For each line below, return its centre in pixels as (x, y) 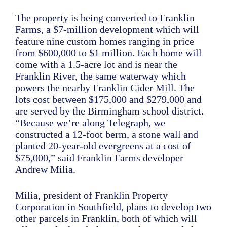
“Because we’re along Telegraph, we (90, 123)
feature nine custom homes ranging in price (105, 41)
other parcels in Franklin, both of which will (106, 218)
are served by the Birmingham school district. (109, 111)
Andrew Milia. (45, 169)
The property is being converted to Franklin (105, 18)
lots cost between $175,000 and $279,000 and (108, 99)
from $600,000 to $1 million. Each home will (108, 53)
